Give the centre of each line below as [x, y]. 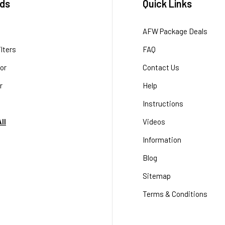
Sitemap [157, 176]
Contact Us [161, 68]
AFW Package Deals [175, 31]
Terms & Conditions [175, 194]
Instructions [163, 104]
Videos [154, 122]
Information [162, 140]
